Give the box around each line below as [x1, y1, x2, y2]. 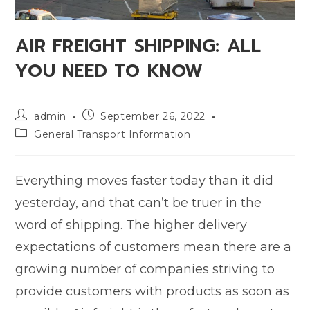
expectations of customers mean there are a [15, 239, 292, 255]
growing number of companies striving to [15, 261, 275, 277]
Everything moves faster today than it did [15, 172, 274, 188]
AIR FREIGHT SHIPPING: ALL [15, 32, 262, 60]
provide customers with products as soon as [15, 283, 290, 299]
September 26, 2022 [100, 109, 206, 122]
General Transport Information [34, 127, 191, 140]
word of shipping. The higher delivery [15, 217, 248, 232]
